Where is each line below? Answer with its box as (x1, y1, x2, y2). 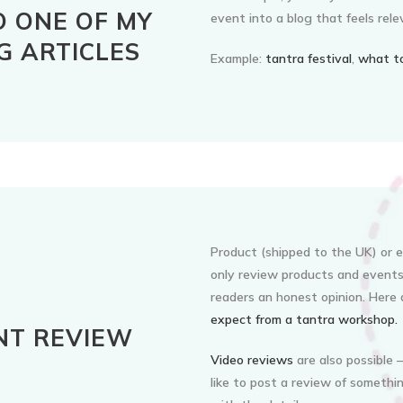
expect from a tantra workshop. (210, 311, 398, 328)
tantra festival (265, 50, 352, 67)
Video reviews (210, 352, 293, 369)
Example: (210, 50, 265, 67)
